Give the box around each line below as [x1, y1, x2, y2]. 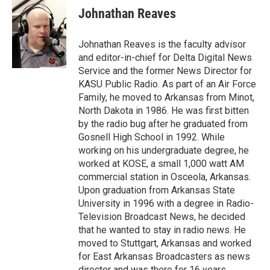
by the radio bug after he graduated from [78, 118, 248, 130]
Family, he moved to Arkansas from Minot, [78, 92, 254, 104]
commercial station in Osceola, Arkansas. [78, 171, 251, 183]
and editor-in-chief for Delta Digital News [78, 52, 252, 64]
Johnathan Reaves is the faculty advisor [78, 39, 246, 51]
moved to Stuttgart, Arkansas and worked [78, 237, 251, 250]
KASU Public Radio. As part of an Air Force [78, 78, 256, 90]
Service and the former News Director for [78, 65, 252, 77]
